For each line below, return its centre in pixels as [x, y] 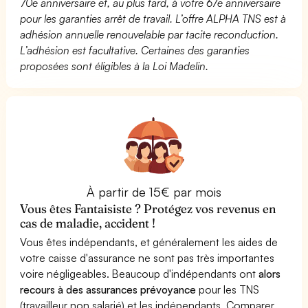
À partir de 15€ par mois [154, 191]
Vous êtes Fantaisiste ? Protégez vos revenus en [148, 208]
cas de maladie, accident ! [88, 223]
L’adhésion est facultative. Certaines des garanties [135, 50]
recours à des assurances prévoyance [108, 289]
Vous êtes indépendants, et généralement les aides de [149, 242]
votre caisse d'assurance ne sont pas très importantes [147, 257]
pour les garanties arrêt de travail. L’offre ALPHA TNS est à [153, 18]
